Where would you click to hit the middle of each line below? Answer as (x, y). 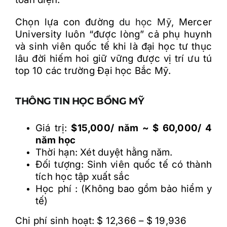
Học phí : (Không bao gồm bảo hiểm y (124, 188)
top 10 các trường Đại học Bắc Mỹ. (93, 70)
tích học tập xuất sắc (83, 176)
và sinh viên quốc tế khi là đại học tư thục (113, 46)
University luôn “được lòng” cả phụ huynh (113, 34)
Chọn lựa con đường (67, 22)
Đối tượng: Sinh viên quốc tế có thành (124, 164)
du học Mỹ (145, 22)
